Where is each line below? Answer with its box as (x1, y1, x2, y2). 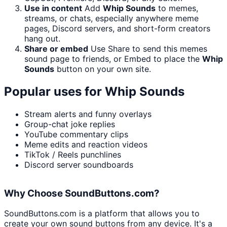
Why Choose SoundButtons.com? (4, 187, 160, 199)
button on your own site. (54, 64, 151, 74)
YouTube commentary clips (24, 129, 128, 140)
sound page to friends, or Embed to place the (24, 54, 202, 64)
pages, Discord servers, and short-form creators (24, 23, 210, 34)
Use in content (24, 3, 82, 14)
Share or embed (24, 44, 88, 54)
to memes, (156, 3, 198, 14)
